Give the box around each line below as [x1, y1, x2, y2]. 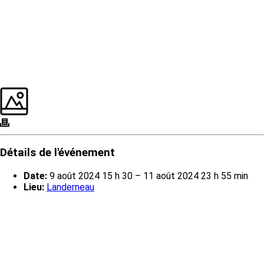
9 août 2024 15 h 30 [49, 170, 133, 182]
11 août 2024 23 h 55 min [143, 170, 248, 182]
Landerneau [47, 181, 94, 193]
